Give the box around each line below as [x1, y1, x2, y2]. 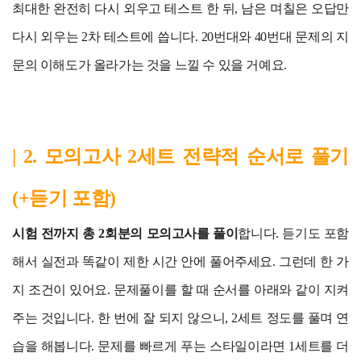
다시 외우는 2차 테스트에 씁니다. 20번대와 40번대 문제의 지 [12, 29, 349, 44]
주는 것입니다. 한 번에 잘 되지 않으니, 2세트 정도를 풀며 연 [12, 310, 349, 325]
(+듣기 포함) [12, 187, 116, 209]
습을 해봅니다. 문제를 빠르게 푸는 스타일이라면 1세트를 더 [12, 338, 349, 353]
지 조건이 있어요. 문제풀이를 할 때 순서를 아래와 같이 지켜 [12, 282, 349, 297]
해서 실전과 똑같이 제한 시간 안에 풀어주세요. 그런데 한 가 [12, 254, 349, 268]
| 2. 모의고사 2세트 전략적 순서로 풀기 [12, 145, 349, 167]
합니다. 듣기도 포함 [238, 226, 349, 240]
